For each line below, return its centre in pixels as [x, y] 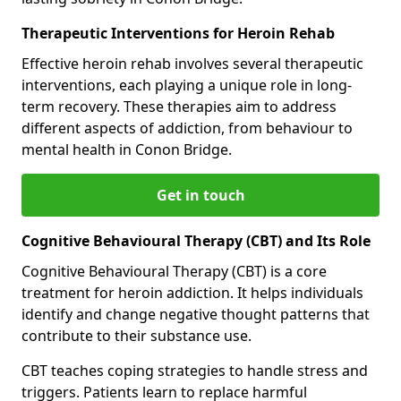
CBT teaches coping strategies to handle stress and [195, 370]
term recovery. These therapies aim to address [179, 106]
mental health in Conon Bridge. [127, 149]
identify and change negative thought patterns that [196, 314]
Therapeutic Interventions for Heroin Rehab [178, 33]
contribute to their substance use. [137, 335]
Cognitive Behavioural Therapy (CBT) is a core [174, 271]
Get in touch [200, 195]
